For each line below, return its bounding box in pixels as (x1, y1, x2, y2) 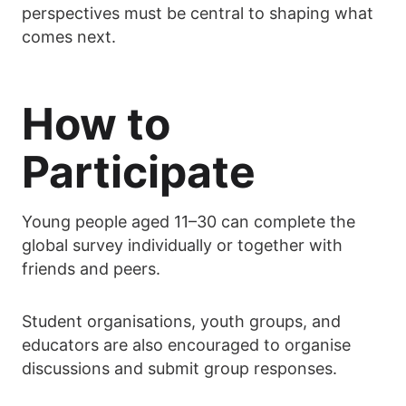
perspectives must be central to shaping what (22, 4, 373, 24)
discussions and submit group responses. (22, 359, 337, 379)
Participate (22, 145, 256, 199)
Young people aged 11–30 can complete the (22, 212, 355, 232)
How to (22, 97, 170, 151)
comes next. (22, 27, 116, 47)
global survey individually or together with (22, 236, 343, 256)
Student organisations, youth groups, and (22, 312, 341, 332)
